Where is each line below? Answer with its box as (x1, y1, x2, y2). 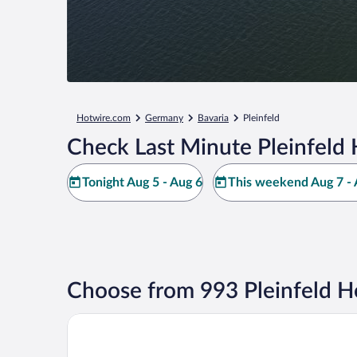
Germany (145, 113, 183, 123)
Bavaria (198, 113, 229, 123)
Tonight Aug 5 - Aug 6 (82, 176, 202, 189)
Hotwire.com (76, 113, 131, 123)
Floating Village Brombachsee (66, 313, 230, 326)
